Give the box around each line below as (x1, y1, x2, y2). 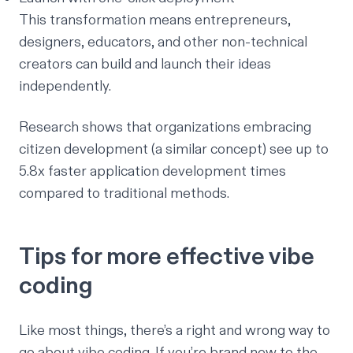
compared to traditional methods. (19, 184, 229, 203)
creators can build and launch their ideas (19, 55, 271, 74)
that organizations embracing (123, 118, 311, 137)
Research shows (19, 118, 123, 137)
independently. (19, 77, 111, 96)
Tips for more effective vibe (19, 242, 314, 273)
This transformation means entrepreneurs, (19, 11, 291, 30)
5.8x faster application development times (19, 162, 286, 181)
